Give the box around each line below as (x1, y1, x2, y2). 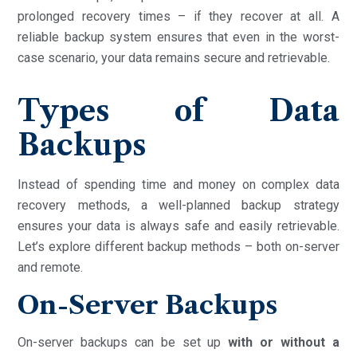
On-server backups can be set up (18, 334, 229, 350)
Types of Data (18, 92, 339, 128)
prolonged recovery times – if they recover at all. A (18, 8, 339, 24)
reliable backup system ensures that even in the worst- (18, 29, 339, 45)
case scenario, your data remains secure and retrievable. (18, 49, 331, 65)
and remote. (18, 259, 84, 275)
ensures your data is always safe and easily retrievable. (18, 218, 339, 233)
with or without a (228, 334, 339, 350)
